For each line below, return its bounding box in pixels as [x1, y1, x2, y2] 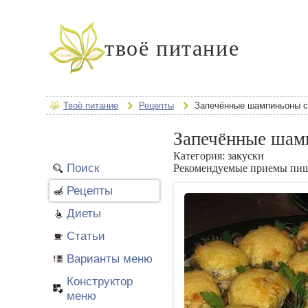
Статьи [67, 229, 105, 243]
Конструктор [67, 274, 133, 288]
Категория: [173, 150, 228, 162]
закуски [228, 150, 264, 162]
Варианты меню [67, 252, 153, 265]
